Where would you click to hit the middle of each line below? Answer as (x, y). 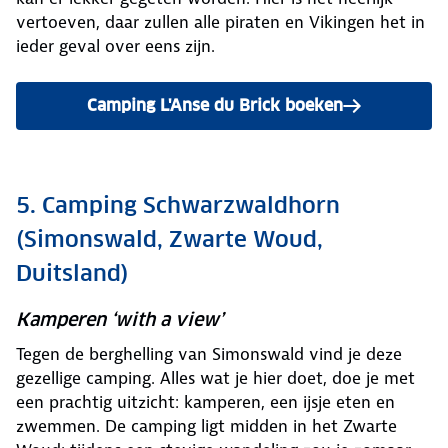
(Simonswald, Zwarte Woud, (169, 239)
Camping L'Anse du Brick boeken (215, 106)
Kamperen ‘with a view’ (119, 320)
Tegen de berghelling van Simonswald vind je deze (209, 354)
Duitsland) (72, 273)
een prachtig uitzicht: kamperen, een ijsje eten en (205, 402)
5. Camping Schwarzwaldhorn (178, 205)
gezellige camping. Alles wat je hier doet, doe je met (215, 378)
